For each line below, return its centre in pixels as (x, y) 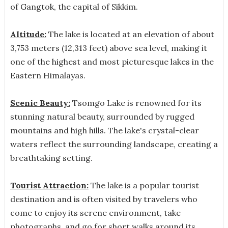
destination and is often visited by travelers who (104, 199)
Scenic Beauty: (40, 103)
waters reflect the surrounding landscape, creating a (114, 144)
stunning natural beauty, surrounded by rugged (102, 116)
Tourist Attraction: (49, 185)
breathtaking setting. (51, 158)
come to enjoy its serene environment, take (95, 212)
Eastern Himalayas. (48, 75)
